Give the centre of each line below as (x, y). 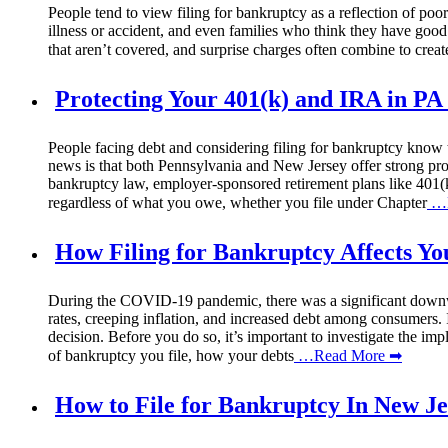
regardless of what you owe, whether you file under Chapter (237, 203)
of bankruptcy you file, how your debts (171, 355)
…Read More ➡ (348, 355)
